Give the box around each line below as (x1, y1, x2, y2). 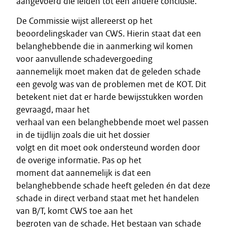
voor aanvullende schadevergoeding (16, 53, 153, 64)
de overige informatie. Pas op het (16, 155, 141, 166)
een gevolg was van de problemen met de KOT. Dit (16, 79, 206, 90)
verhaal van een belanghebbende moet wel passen (16, 117, 209, 128)
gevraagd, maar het (16, 104, 90, 115)
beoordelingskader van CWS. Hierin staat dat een (16, 28, 201, 39)
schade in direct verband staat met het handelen (16, 193, 199, 204)
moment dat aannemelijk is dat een (16, 167, 151, 178)
